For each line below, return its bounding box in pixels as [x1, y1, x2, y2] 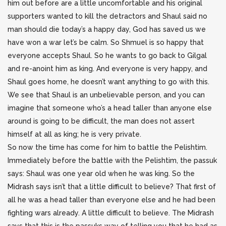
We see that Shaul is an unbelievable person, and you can [8, 91, 205, 99]
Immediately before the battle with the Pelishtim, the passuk [8, 156, 217, 164]
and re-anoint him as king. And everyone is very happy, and [8, 65, 207, 73]
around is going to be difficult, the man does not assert [8, 117, 195, 125]
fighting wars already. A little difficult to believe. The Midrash [8, 209, 214, 217]
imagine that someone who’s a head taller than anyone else [8, 104, 212, 112]
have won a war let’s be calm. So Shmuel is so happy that [8, 38, 204, 46]
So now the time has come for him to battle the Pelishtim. [8, 143, 207, 151]
